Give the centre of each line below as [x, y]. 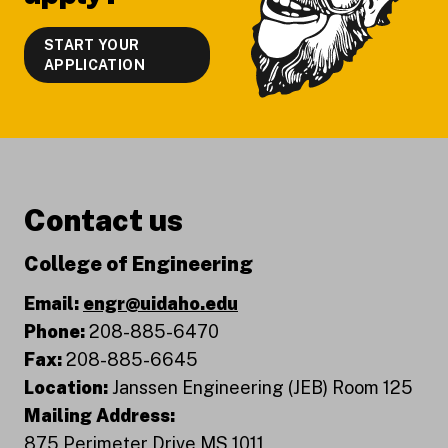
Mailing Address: [99, 415]
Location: [68, 387]
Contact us [103, 219]
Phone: [56, 331]
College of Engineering [138, 263]
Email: [51, 303]
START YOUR [92, 44]
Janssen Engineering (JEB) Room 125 [262, 387]
